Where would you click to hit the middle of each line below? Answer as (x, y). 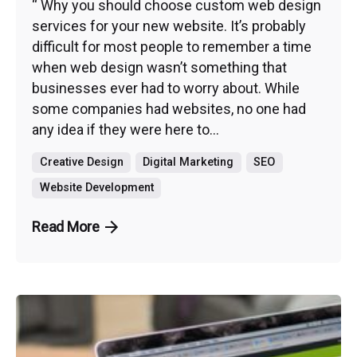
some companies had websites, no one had (169, 109)
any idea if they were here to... (126, 130)
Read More (66, 226)
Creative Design (81, 163)
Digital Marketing (188, 163)
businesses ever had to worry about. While (166, 88)
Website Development (96, 187)
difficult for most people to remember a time (172, 47)
